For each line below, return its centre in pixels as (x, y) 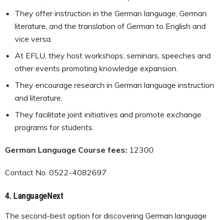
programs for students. (54, 127)
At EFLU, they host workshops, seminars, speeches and (113, 55)
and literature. (39, 97)
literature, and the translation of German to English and (110, 26)
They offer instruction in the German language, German (111, 13)
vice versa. (33, 39)
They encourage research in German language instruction (114, 85)
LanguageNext (39, 195)
